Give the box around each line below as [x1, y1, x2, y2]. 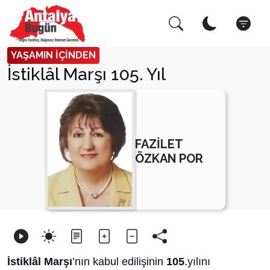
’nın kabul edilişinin [72, 256, 166, 268]
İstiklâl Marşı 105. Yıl [7, 64, 166, 84]
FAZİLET [135, 136, 183, 151]
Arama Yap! [15, 18, 91, 34]
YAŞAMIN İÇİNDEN [11, 49, 96, 61]
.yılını [184, 256, 210, 268]
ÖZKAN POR [135, 151, 203, 166]
